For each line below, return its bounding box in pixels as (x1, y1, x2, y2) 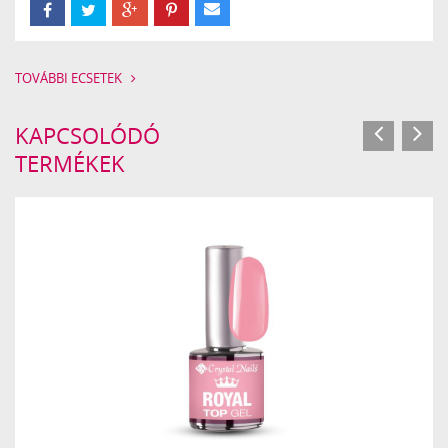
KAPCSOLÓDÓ (15, 119, 160, 150)
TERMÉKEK (15, 147, 125, 178)
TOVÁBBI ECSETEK (15, 68, 125, 87)
